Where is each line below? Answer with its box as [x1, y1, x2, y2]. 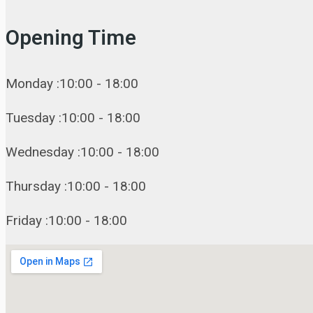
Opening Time [6, 23, 136, 54]
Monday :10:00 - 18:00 [6, 75, 138, 92]
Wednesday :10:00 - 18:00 [6, 144, 159, 161]
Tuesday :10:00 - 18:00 [6, 110, 140, 126]
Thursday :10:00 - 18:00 [6, 178, 146, 195]
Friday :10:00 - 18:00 [6, 212, 127, 229]
